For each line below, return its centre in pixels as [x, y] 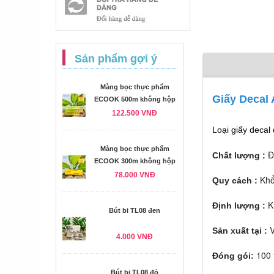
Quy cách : [236, 180]
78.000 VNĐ [135, 175]
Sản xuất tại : [240, 230]
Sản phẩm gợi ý [116, 59]
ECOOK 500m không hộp [135, 99]
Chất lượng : [239, 155]
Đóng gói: [234, 255]
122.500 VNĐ [135, 113]
